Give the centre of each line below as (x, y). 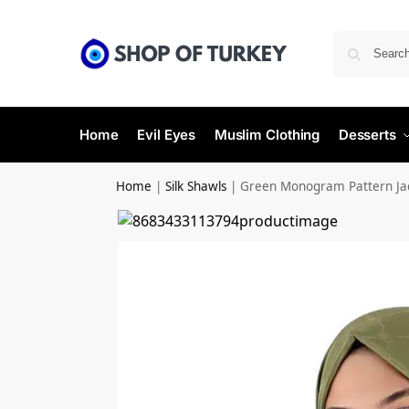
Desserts (367, 135)
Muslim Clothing (267, 135)
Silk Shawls (196, 186)
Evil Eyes (167, 135)
